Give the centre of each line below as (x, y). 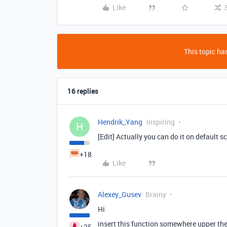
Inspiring (161, 122)
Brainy (156, 195)
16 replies (83, 91)
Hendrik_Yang (120, 122)
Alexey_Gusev (120, 195)
